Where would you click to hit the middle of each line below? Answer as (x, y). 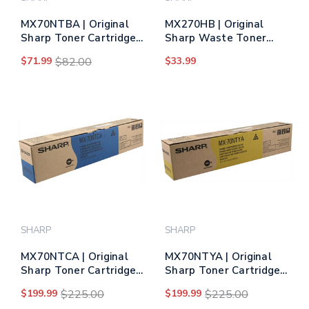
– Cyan (38, 284)
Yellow (182, 284)
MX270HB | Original (215, 24)
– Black (39, 51)
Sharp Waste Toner (216, 38)
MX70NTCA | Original (74, 256)
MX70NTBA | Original (75, 24)
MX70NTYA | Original (218, 256)
